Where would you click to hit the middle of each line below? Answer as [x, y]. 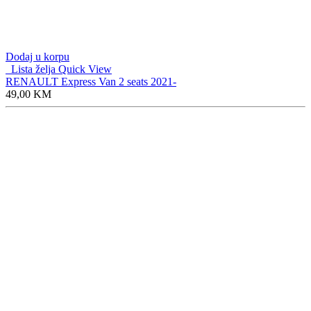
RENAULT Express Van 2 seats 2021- [91, 81]
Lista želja [31, 69]
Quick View [85, 69]
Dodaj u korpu [37, 56]
